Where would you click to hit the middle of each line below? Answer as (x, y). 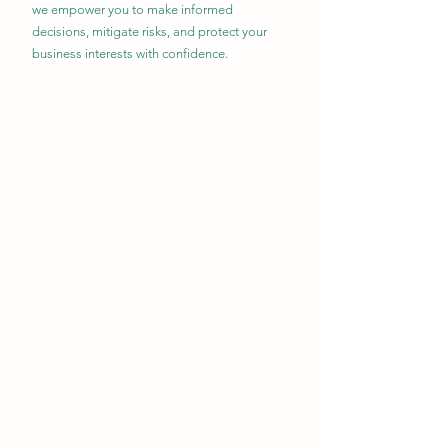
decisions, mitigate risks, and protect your (149, 31)
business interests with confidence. (130, 53)
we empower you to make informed (132, 9)
